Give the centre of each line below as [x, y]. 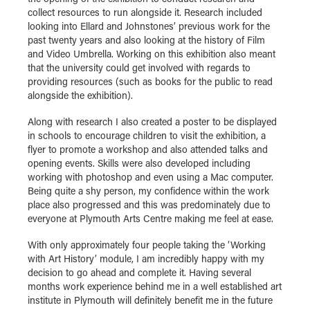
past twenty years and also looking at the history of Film [146, 40]
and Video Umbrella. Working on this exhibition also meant [152, 54]
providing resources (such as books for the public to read [150, 82]
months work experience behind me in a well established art [155, 286]
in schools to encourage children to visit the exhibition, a [147, 136]
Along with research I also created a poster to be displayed [152, 122]
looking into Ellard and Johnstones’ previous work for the [149, 26]
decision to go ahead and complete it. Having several [139, 273]
